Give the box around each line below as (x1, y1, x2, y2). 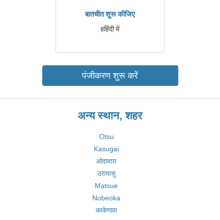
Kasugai (94, 145, 119, 153)
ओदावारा (96, 157, 116, 165)
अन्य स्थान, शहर (78, 110, 142, 122)
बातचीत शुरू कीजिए (85, 10, 135, 18)
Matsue (95, 182, 118, 190)
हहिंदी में (101, 25, 119, 33)
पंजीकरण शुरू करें (82, 71, 138, 81)
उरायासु (97, 169, 115, 177)
